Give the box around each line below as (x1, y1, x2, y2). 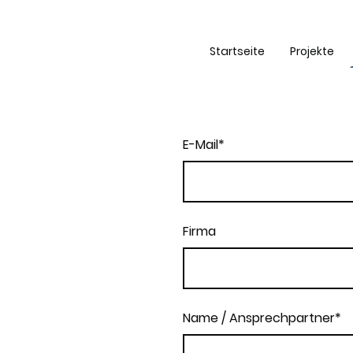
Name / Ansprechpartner (183, 308, 335, 327)
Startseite (209, 43, 265, 59)
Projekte (289, 43, 334, 59)
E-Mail (183, 135, 218, 154)
